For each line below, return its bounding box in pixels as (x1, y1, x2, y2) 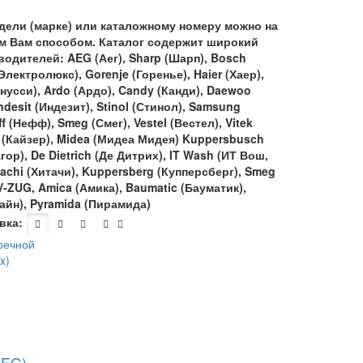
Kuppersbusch (181, 130, 264, 147)
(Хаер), (221, 66, 264, 82)
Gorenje (84, 66, 129, 82)
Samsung (188, 98, 241, 114)
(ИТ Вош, (213, 147, 268, 163)
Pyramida (29, 195, 81, 211)
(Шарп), (160, 49, 211, 66)
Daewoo (206, 82, 251, 98)
